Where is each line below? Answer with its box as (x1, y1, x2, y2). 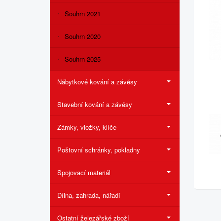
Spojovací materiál (57, 168, 110, 177)
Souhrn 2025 (65, 54, 101, 64)
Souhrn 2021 (65, 9, 101, 18)
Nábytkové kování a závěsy (57, 77, 137, 86)
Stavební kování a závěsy (57, 100, 132, 109)
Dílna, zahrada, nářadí (57, 190, 120, 200)
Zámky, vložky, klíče (57, 122, 116, 132)
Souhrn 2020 (65, 32, 101, 41)
